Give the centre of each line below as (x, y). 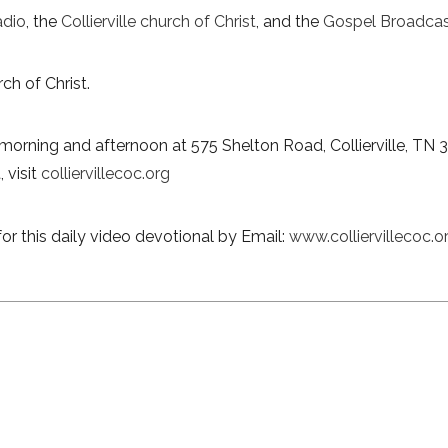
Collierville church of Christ (158, 21)
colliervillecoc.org (105, 174)
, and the (289, 21)
